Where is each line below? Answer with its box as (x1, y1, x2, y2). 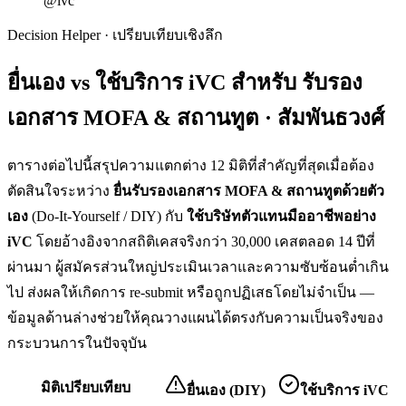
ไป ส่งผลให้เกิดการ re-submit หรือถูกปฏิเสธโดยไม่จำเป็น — (7, 284, 374, 300)
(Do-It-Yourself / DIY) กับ (28, 208, 183, 224)
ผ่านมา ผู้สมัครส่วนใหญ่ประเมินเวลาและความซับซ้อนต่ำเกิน (7, 258, 389, 275)
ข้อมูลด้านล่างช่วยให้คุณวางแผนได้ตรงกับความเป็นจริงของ (7, 309, 383, 325)
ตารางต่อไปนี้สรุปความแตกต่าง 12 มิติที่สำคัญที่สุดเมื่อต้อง (7, 157, 374, 173)
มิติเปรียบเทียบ (40, 379, 130, 395)
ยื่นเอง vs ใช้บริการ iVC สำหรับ (7, 70, 302, 94)
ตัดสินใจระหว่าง (7, 182, 110, 198)
